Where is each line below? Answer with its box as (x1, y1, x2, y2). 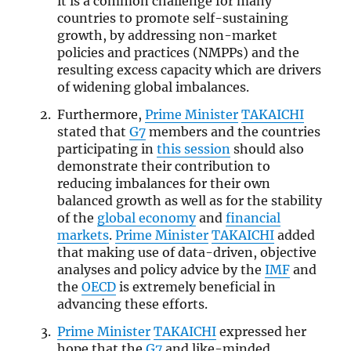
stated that (56, 124, 129, 140)
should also (230, 141, 304, 157)
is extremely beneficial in (115, 279, 276, 295)
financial (225, 210, 280, 226)
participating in (56, 141, 157, 157)
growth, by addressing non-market (56, 27, 277, 44)
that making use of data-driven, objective (56, 244, 317, 261)
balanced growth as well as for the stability (56, 193, 322, 209)
